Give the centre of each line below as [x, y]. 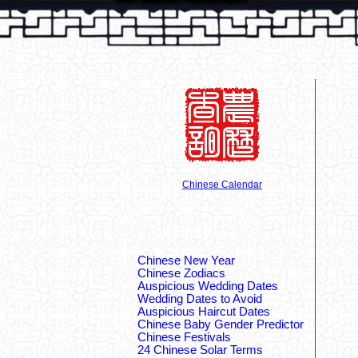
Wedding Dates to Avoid [200, 299]
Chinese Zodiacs [181, 273]
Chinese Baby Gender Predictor [221, 324]
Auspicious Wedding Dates [208, 286]
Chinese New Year [186, 261]
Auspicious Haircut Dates [204, 312]
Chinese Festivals [184, 337]
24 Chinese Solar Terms [200, 350]
